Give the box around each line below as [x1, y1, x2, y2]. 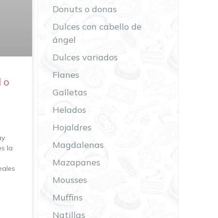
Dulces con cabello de [53, 21, 142, 33]
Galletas [53, 87, 87, 98]
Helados [53, 104, 86, 116]
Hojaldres [53, 122, 91, 133]
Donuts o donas [53, 3, 117, 15]
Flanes [53, 69, 79, 81]
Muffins [53, 192, 83, 203]
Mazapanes [53, 157, 100, 168]
